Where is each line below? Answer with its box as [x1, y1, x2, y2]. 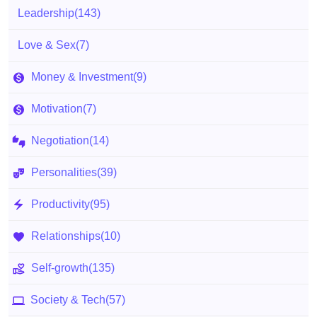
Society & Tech [30, 294, 105, 306]
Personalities [31, 166, 97, 178]
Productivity [31, 198, 90, 210]
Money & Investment [31, 71, 133, 83]
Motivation [31, 103, 83, 115]
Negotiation [31, 134, 89, 146]
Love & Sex [18, 39, 76, 51]
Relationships [31, 230, 100, 242]
